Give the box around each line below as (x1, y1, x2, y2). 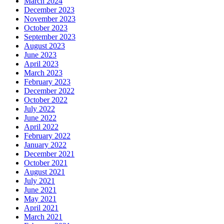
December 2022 (24, 86, 74, 95)
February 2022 (24, 131, 70, 140)
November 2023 (24, 14, 75, 23)
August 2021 (24, 167, 65, 176)
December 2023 (24, 5, 74, 14)
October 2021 (24, 158, 67, 167)
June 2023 (24, 50, 56, 59)
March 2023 (24, 68, 62, 77)
